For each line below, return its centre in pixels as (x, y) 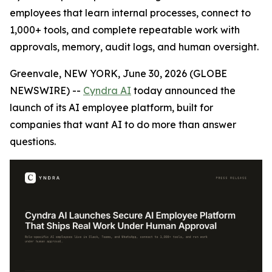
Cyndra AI (107, 90)
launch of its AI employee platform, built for (111, 107)
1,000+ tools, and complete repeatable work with (125, 30)
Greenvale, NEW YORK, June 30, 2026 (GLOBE (118, 73)
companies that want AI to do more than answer (123, 124)
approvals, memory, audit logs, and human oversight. (134, 47)
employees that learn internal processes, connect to (130, 13)
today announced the (183, 90)
